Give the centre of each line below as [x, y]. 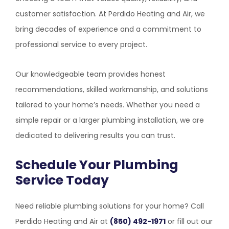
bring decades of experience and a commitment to [108, 29]
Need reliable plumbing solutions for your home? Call [110, 206]
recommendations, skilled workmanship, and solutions [112, 89]
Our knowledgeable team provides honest [90, 74]
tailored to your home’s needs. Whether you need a [108, 105]
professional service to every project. [81, 44]
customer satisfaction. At [62, 14]
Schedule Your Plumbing [97, 165]
